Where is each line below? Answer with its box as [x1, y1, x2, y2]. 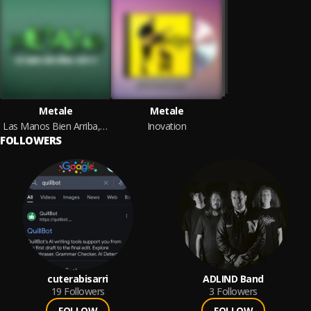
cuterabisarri [47, 272, 108, 285]
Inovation [146, 119, 187, 133]
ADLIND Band [203, 272, 264, 285]
